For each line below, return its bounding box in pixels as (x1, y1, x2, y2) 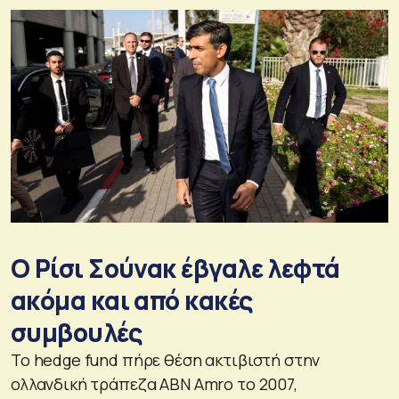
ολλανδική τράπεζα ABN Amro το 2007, (11, 373, 297, 395)
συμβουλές (11, 315, 142, 350)
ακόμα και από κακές (11, 283, 253, 318)
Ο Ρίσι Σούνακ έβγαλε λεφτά (11, 251, 340, 286)
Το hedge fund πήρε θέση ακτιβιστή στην (11, 349, 321, 371)
